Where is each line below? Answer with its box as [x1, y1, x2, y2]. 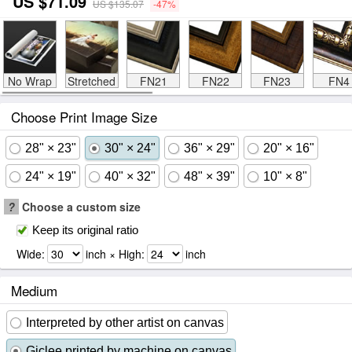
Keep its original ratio [32, 223, 138, 236]
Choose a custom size [19, 199, 141, 214]
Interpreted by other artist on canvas [26, 316, 224, 329]
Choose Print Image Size [11, 107, 157, 126]
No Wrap [7, 73, 52, 89]
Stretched [68, 73, 115, 89]
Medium [11, 280, 57, 300]
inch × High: [86, 246, 145, 262]
